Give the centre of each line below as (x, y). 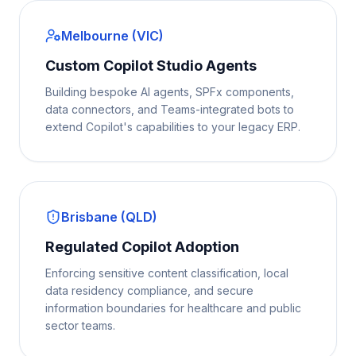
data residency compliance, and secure (149, 290)
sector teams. (80, 325)
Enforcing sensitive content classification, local (167, 273)
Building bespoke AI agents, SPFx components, (170, 92)
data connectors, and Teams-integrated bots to (170, 109)
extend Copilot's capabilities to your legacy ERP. (173, 127)
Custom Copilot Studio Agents (151, 66)
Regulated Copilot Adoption (142, 247)
